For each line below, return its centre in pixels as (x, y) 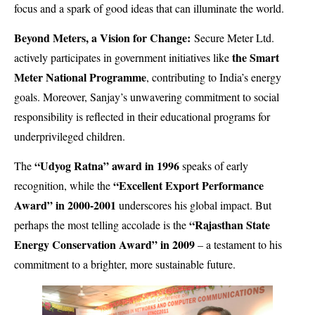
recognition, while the (64, 186)
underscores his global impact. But (195, 205)
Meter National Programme (80, 77)
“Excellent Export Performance (188, 186)
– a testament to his (238, 245)
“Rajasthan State (230, 225)
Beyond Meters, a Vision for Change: (104, 38)
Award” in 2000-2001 (66, 205)
